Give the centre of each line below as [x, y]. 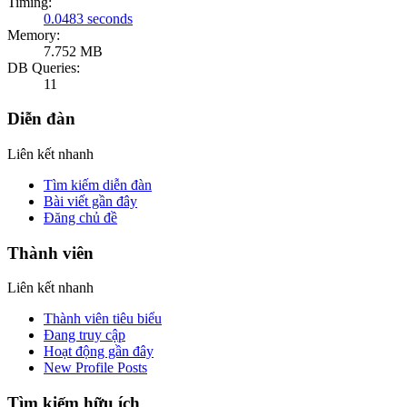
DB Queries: [44, 67]
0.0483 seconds [88, 18]
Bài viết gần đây [90, 201]
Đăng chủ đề [80, 217]
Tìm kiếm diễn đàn [98, 184]
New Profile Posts [95, 368]
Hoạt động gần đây [99, 352]
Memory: [34, 35]
